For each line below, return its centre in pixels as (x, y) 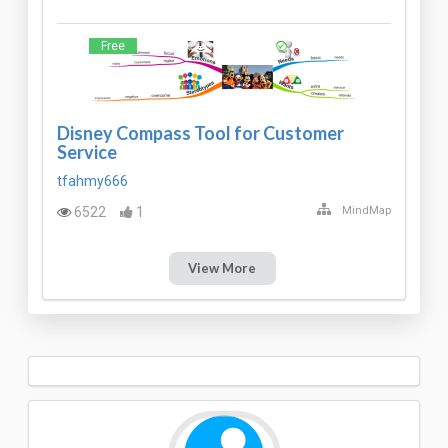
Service (87, 151)
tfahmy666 (92, 180)
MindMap (366, 211)
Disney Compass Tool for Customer (200, 132)
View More (222, 268)
